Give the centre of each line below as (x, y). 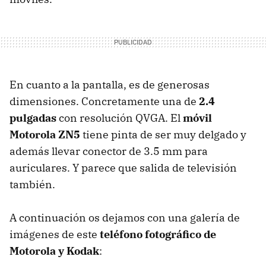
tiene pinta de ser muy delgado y (163, 135)
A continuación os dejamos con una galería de (125, 218)
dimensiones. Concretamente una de (104, 102)
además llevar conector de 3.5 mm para (109, 151)
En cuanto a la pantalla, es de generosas (110, 85)
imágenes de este (55, 235)
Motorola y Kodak (54, 251)
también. (32, 185)
